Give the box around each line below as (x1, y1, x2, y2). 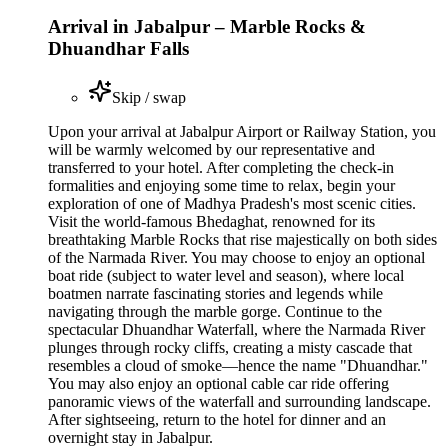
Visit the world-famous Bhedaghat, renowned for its (48, 212, 375, 230)
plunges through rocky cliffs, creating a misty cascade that (48, 338, 412, 356)
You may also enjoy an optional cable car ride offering (48, 374, 389, 392)
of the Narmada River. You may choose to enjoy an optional (48, 248, 425, 266)
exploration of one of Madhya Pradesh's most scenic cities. (48, 194, 416, 212)
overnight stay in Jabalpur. (48, 428, 213, 446)
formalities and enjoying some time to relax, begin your (48, 176, 395, 194)
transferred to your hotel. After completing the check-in (48, 158, 394, 176)
